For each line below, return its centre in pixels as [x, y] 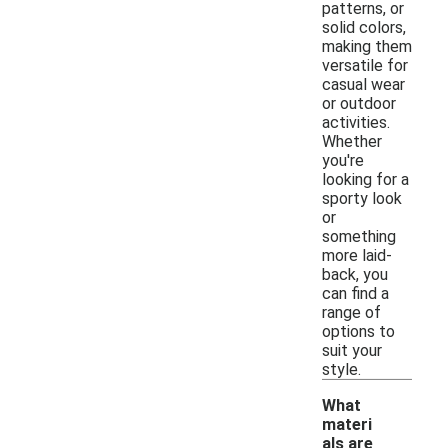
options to [358, 331]
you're [343, 160]
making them [367, 46]
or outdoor [359, 103]
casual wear [363, 84]
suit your [352, 350]
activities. [356, 122]
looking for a [365, 179]
